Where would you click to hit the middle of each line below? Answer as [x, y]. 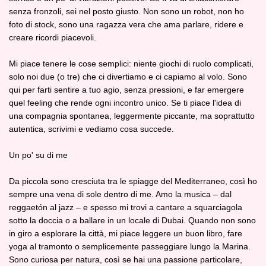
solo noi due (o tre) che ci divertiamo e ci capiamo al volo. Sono [128, 77]
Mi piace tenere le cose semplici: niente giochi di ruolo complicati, [131, 64]
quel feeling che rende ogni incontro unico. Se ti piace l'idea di [125, 103]
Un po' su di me [38, 155]
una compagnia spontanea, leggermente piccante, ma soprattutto [132, 116]
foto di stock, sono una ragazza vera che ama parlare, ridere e [126, 24]
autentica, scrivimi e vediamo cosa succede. [91, 129]
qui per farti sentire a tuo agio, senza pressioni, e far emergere [126, 90]
